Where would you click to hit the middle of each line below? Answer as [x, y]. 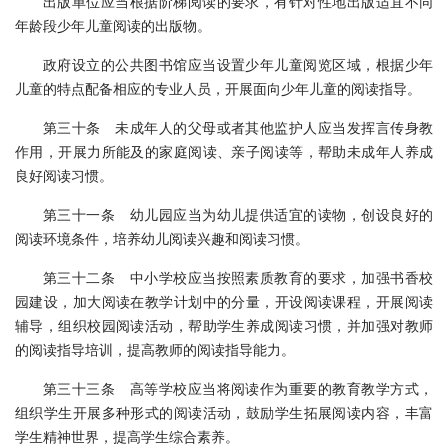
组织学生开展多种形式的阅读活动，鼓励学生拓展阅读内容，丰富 [224, 412]
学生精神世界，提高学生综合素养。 [127, 436]
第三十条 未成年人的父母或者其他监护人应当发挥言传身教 [238, 127]
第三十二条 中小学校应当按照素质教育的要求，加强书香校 [238, 277]
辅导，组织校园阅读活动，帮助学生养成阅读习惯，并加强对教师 [224, 325]
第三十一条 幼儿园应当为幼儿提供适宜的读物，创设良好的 [238, 214]
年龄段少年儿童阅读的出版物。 [113, 25]
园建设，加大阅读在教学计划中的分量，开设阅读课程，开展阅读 [224, 301]
